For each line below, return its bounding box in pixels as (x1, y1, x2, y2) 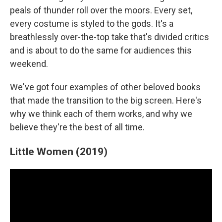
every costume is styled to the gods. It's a (10, 18, 173, 29)
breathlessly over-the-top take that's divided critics (10, 32, 209, 42)
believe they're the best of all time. (10, 122, 145, 132)
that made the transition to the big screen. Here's (10, 95, 202, 106)
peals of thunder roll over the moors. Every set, (10, 5, 192, 15)
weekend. (10, 58, 48, 69)
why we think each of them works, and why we (10, 109, 192, 119)
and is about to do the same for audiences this (10, 45, 192, 55)
